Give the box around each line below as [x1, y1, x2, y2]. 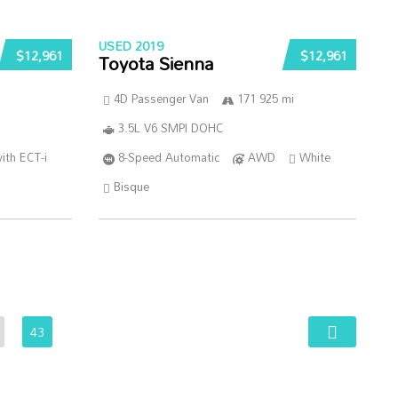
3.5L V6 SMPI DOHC [117, 116, 224, 139]
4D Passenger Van [113, 87, 209, 110]
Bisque [113, 175, 149, 198]
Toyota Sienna [98, 45, 213, 81]
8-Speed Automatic [117, 146, 219, 169]
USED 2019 [98, 34, 163, 58]
